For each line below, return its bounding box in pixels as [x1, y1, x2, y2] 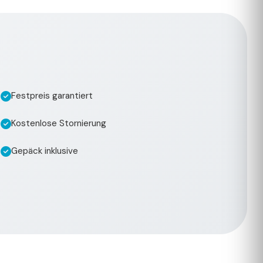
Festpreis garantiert [11, 90, 93, 102]
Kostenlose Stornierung [11, 117, 106, 129]
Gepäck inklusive [11, 145, 78, 157]
